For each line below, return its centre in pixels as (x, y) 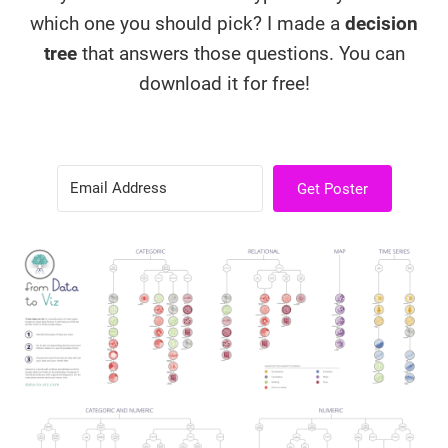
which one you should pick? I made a (187, 23)
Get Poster (332, 188)
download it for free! (224, 83)
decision (381, 23)
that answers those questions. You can (240, 53)
